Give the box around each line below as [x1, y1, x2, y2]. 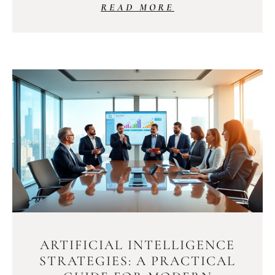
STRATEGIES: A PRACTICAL [39, 253, 236, 269]
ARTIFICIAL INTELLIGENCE [40, 237, 235, 254]
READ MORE [101, 1, 174, 14]
